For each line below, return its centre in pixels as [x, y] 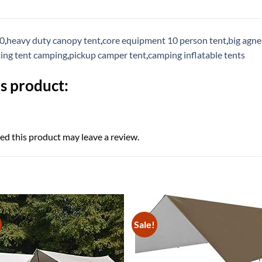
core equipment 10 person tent [164, 40]
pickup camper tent [108, 54]
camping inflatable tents [196, 54]
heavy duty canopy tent [54, 40]
